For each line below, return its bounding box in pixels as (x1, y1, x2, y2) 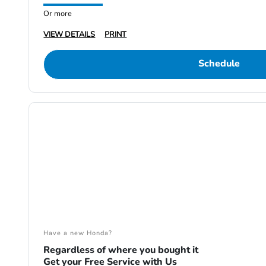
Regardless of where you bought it (43, 243, 199, 257)
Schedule (198, 57, 240, 71)
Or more (43, 8, 72, 20)
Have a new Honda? (43, 229, 113, 238)
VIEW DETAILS (43, 29, 96, 40)
